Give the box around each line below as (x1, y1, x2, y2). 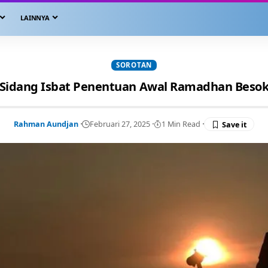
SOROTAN (116, 60, 152, 70)
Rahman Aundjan (14, 118, 78, 129)
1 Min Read (162, 118, 200, 129)
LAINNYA (20, 13, 50, 22)
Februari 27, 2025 (90, 118, 150, 129)
